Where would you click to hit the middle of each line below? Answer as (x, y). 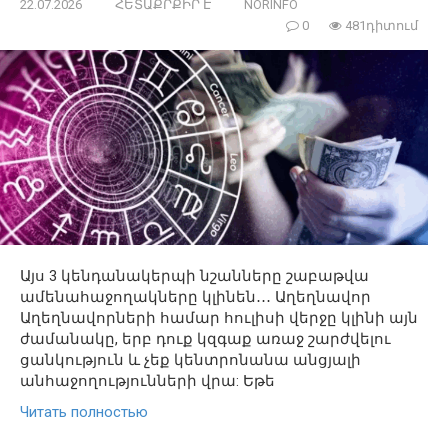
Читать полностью (84, 412)
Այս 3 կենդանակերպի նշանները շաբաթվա (194, 276)
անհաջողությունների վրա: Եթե (147, 381)
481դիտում (380, 25)
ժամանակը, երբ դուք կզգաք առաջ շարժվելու (205, 339)
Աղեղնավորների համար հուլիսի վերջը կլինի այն (219, 318)
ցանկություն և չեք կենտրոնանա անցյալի (190, 360)
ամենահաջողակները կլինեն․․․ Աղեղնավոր (195, 297)
